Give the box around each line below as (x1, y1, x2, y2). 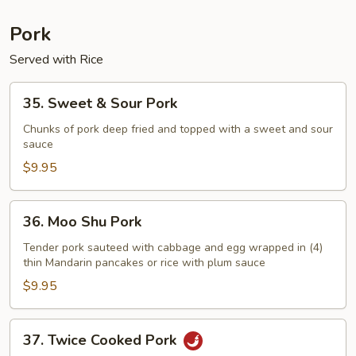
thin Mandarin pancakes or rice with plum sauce (23, 255, 265, 270)
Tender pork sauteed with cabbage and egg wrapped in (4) (23, 240, 323, 255)
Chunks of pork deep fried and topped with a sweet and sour (23, 122, 333, 137)
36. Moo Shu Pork (23, 212, 141, 231)
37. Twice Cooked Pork (23, 331, 180, 350)
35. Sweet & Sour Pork (23, 94, 177, 113)
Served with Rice (10, 51, 103, 68)
